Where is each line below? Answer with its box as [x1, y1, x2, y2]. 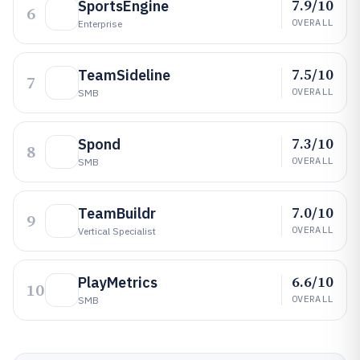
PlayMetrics [78, 273, 157, 292]
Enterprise [78, 18, 122, 30]
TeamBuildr [78, 204, 156, 223]
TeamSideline [78, 66, 170, 84]
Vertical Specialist [78, 225, 156, 237]
